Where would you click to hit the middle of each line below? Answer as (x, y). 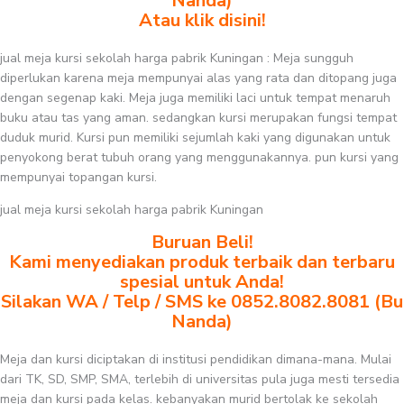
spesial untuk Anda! (202, 282)
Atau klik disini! (202, 20)
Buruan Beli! (202, 242)
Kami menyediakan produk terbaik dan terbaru (202, 262)
